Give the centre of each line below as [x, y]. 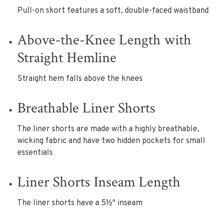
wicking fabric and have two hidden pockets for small [111, 141]
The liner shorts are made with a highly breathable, [108, 129]
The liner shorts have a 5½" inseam [80, 203]
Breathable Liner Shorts [86, 108]
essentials [35, 153]
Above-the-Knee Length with [104, 40]
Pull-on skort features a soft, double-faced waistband [113, 11]
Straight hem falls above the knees [80, 79]
